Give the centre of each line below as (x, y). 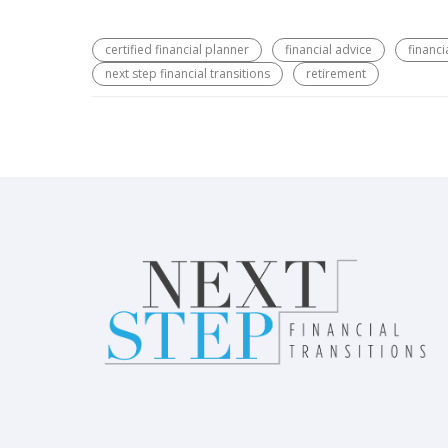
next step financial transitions (187, 74)
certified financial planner (177, 50)
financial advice (328, 50)
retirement (336, 74)
